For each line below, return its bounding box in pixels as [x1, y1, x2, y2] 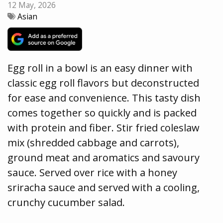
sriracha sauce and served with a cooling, [7, 181, 200, 195]
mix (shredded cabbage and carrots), [7, 136, 179, 150]
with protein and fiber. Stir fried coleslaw [7, 121, 200, 135]
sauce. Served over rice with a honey [7, 166, 177, 180]
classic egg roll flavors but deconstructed [7, 76, 199, 90]
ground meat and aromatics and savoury [7, 151, 200, 165]
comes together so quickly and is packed [7, 106, 197, 120]
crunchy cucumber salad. [7, 196, 125, 210]
